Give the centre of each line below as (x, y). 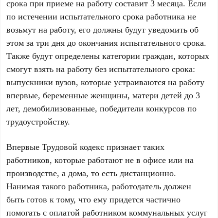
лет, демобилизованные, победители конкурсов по (102, 108)
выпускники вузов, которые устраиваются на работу (106, 82)
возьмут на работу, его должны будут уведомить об (103, 29)
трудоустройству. (38, 121)
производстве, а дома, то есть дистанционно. (91, 173)
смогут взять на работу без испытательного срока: (101, 69)
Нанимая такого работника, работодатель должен (99, 186)
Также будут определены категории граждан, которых (108, 55)
